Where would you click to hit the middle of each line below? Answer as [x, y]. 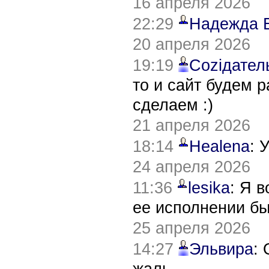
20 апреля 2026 [192, 44]
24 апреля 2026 [192, 167]
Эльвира [221, 249]
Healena [219, 146]
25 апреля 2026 [192, 228]
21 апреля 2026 [192, 125]
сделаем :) [173, 105]
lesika [209, 188]
